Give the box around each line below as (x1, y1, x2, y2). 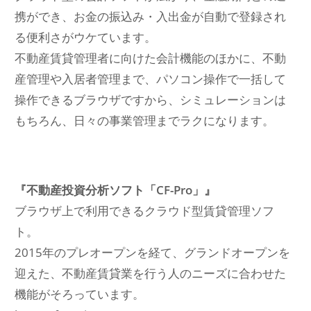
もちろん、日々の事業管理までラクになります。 (15, 112, 275, 129)
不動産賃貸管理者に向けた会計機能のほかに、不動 (15, 50, 287, 67)
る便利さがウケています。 (15, 29, 157, 46)
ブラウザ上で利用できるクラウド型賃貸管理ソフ (15, 203, 275, 219)
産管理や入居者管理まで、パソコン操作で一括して (15, 71, 287, 87)
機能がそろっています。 (15, 286, 145, 303)
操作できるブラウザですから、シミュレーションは (15, 92, 287, 108)
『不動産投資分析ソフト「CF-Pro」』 (15, 182, 217, 199)
